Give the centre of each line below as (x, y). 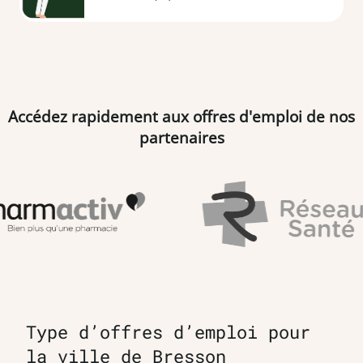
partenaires (181, 137)
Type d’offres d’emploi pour (168, 331)
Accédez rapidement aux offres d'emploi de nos (181, 116)
